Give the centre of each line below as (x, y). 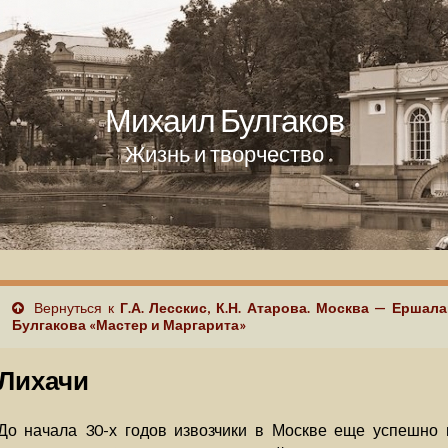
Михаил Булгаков (224, 119)
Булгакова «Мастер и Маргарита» (128, 324)
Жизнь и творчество (224, 153)
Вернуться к (74, 307)
